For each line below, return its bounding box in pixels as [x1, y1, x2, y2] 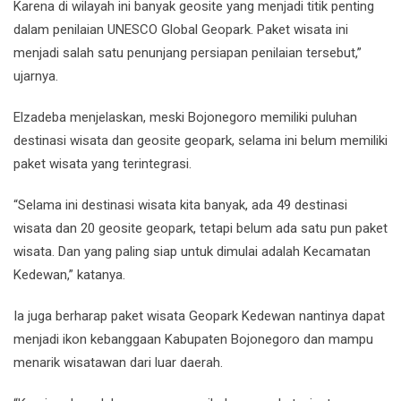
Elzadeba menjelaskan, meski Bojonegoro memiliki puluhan [13, 109, 357, 125]
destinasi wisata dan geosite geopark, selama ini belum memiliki [13, 132, 388, 149]
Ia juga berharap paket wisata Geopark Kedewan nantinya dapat [13, 308, 385, 324]
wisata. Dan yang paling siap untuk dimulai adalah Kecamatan [13, 243, 371, 260]
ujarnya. [13, 68, 58, 84]
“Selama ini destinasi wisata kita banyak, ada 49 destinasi [13, 197, 347, 213]
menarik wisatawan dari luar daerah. [13, 354, 223, 371]
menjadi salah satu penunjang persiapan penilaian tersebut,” [13, 45, 362, 61]
